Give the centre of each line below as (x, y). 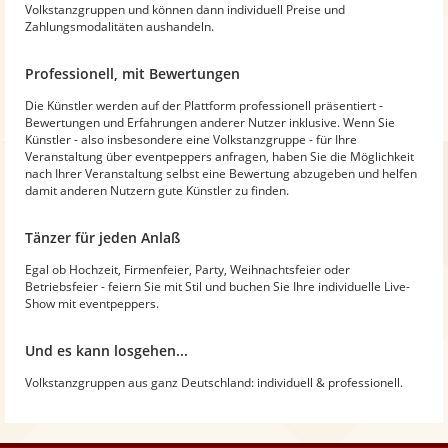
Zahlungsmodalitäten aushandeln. (119, 26)
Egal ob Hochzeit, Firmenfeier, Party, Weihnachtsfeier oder (187, 269)
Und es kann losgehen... (106, 350)
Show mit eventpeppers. (92, 303)
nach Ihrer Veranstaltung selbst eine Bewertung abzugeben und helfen (221, 173)
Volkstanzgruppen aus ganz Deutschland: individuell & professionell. (214, 382)
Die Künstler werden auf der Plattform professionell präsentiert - (204, 105)
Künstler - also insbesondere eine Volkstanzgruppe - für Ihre (191, 139)
